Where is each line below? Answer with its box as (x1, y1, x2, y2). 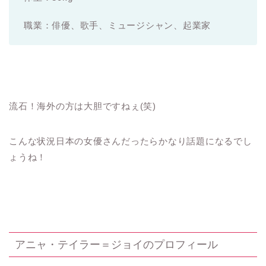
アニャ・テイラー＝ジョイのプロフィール (15, 238, 218, 251)
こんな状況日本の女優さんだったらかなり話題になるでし (9, 135, 252, 146)
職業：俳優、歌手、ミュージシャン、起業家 (24, 20, 211, 30)
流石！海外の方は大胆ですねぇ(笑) (9, 100, 156, 111)
